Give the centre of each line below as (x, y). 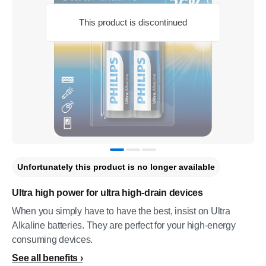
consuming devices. (53, 240)
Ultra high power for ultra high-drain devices (107, 193)
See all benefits (45, 258)
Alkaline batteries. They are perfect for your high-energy (124, 225)
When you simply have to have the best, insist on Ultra (121, 211)
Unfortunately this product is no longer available (116, 167)
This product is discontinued (133, 22)
